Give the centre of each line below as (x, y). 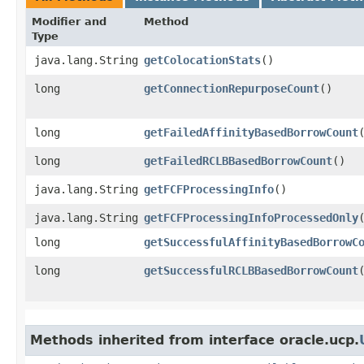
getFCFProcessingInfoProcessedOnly (251, 217)
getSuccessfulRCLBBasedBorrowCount (251, 270)
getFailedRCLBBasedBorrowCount (238, 160)
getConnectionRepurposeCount (232, 88)
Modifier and (69, 21)
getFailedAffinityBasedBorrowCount (251, 132)
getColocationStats (202, 60)
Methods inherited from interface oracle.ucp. (195, 340)
